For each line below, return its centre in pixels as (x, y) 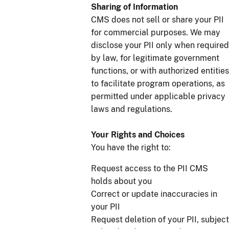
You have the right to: (131, 148)
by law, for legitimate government (155, 58)
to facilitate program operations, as (158, 84)
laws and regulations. (132, 109)
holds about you (124, 181)
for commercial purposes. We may (156, 33)
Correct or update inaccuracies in (154, 194)
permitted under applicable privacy (158, 97)
